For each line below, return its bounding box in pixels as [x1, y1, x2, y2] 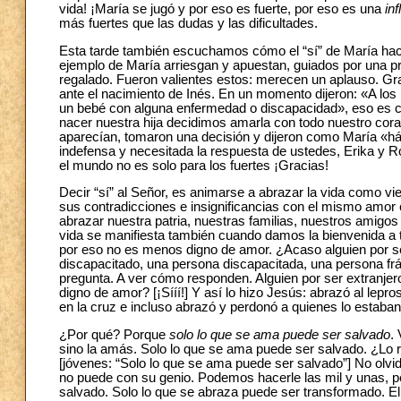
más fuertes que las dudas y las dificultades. [59, 16, 318, 31]
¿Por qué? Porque [59, 328, 169, 343]
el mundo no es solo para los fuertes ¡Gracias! [59, 158, 328, 173]
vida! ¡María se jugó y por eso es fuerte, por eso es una [59, 2, 385, 17]
